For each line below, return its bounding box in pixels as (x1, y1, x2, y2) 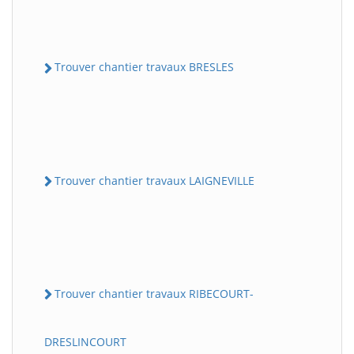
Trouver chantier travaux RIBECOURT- (55, 285, 254, 301)
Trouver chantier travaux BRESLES (55, 59, 234, 75)
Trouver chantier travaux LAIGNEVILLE (55, 172, 254, 188)
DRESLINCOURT (44, 334, 126, 349)
